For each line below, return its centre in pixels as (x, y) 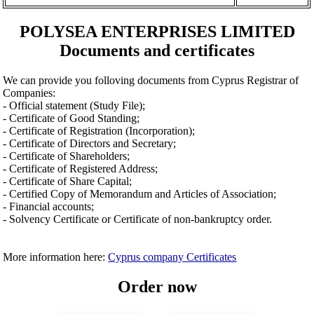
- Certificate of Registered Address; (81, 168)
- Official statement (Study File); (74, 105)
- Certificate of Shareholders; (67, 156)
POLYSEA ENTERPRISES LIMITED (157, 32)
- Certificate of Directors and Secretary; (90, 143)
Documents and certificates (157, 51)
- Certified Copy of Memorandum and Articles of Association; (140, 193)
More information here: (56, 257)
